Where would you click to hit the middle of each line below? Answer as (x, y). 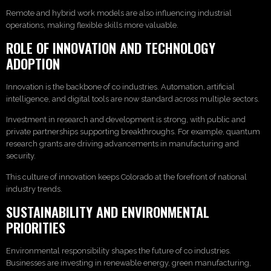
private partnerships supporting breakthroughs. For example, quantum (133, 132)
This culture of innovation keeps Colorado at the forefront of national (126, 177)
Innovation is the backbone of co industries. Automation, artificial (120, 87)
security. (21, 156)
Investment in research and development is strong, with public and (126, 120)
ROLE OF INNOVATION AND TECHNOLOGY (111, 47)
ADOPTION (33, 63)
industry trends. (34, 189)
